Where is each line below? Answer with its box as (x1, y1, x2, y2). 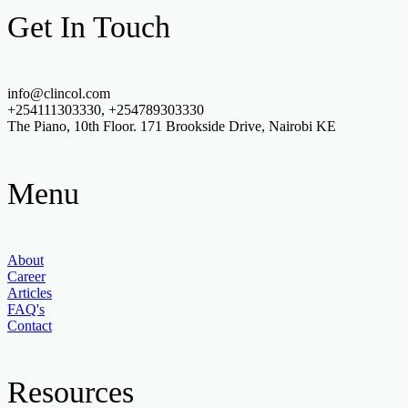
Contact (7, 317, 52, 333)
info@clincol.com (7, 86, 110, 102)
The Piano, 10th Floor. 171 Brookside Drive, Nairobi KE (7, 118, 336, 135)
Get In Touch (7, 10, 170, 45)
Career (7, 268, 46, 284)
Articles (7, 284, 52, 301)
